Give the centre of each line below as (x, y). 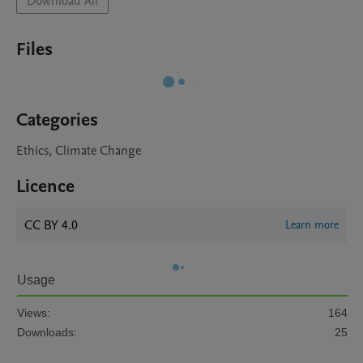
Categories (57, 120)
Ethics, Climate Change (79, 151)
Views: (34, 313)
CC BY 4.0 (51, 225)
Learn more (312, 225)
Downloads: (47, 332)
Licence (45, 186)
